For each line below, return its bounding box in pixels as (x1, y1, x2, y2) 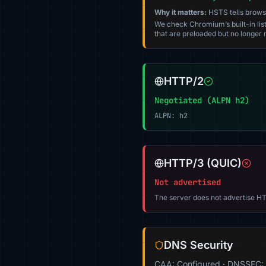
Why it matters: (154, 8, 207, 17)
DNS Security (164, 239, 233, 251)
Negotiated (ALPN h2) (154, 95, 249, 106)
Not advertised (154, 177, 221, 188)
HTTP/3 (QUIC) (164, 157, 242, 169)
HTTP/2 (164, 75, 204, 87)
